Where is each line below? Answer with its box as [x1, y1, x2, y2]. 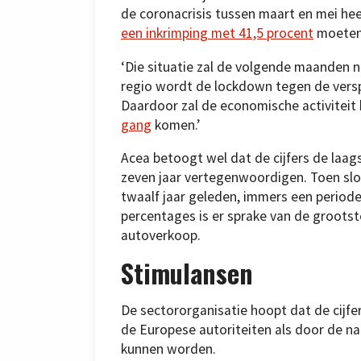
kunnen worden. [121, 340, 216, 359]
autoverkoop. [121, 226, 201, 245]
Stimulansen [121, 253, 253, 292]
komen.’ [151, 115, 200, 134]
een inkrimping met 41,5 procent [121, 24, 313, 43]
